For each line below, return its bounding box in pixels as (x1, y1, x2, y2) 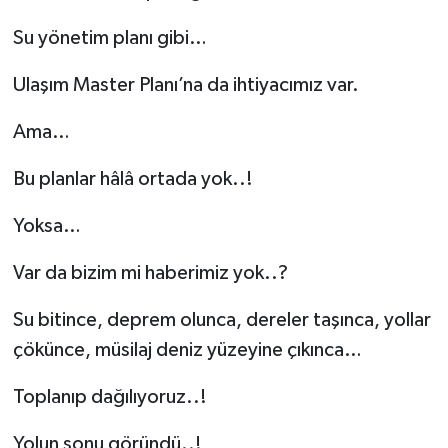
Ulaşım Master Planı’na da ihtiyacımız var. (12, 74, 359, 95)
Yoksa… (12, 215, 81, 236)
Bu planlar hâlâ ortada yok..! (12, 168, 253, 189)
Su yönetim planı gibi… (12, 27, 207, 48)
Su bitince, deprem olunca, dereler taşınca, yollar (12, 309, 431, 330)
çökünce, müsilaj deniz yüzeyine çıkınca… (12, 339, 362, 360)
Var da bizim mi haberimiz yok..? (12, 262, 288, 283)
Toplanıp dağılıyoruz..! (12, 386, 207, 407)
